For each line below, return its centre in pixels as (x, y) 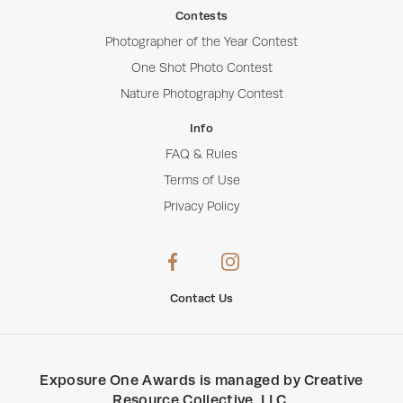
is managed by (248, 380)
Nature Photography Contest (201, 94)
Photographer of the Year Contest (201, 42)
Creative (334, 380)
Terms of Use (201, 180)
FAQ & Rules (201, 154)
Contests (201, 16)
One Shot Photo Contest (201, 68)
